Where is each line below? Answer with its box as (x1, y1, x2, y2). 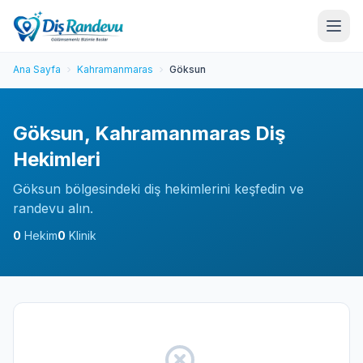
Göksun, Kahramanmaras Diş (13, 122, 285, 145)
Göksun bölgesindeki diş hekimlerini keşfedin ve (13, 181, 304, 197)
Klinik (66, 228, 96, 242)
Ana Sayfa (13, 63, 61, 75)
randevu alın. (13, 200, 93, 216)
